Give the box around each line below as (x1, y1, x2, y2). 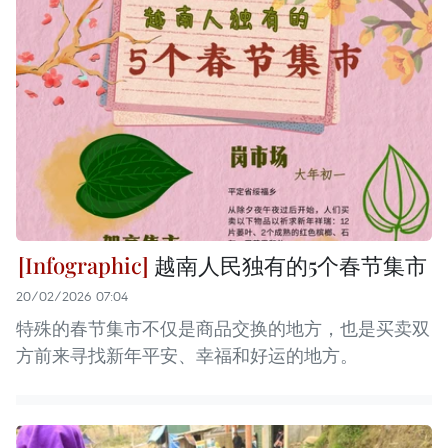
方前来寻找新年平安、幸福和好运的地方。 (16, 343, 358, 367)
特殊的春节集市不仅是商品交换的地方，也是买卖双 (16, 316, 430, 340)
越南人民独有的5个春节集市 (149, 249, 427, 280)
